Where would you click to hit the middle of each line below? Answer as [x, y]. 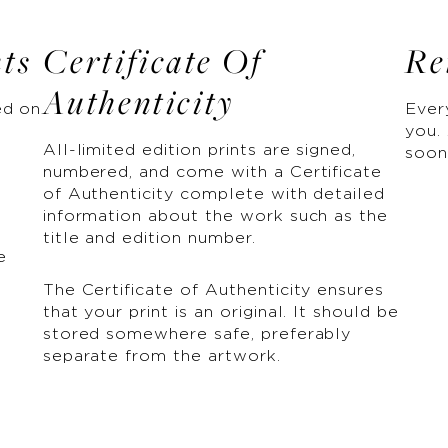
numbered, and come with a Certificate [212, 172]
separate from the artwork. [161, 356]
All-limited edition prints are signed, [199, 150]
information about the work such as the [215, 216]
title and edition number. [149, 238]
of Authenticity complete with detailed [214, 194]
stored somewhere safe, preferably [197, 334]
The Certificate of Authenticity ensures [213, 290]
